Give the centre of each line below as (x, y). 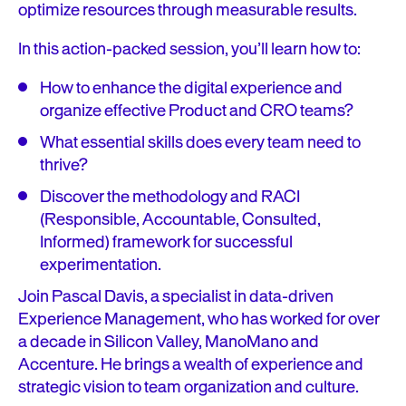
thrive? (64, 165)
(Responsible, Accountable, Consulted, (180, 219)
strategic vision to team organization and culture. (188, 387)
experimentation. (101, 265)
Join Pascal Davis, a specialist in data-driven (176, 296)
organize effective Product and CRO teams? (197, 111)
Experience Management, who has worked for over (199, 319)
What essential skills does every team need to (200, 142)
